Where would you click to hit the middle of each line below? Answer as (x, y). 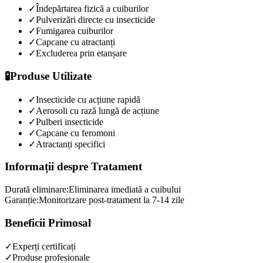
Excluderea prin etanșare (81, 53)
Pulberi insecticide (70, 122)
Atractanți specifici (70, 144)
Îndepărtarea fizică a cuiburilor (92, 9)
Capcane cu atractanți (75, 42)
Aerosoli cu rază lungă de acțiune (97, 110)
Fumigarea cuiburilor (75, 31)
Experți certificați (44, 246)
